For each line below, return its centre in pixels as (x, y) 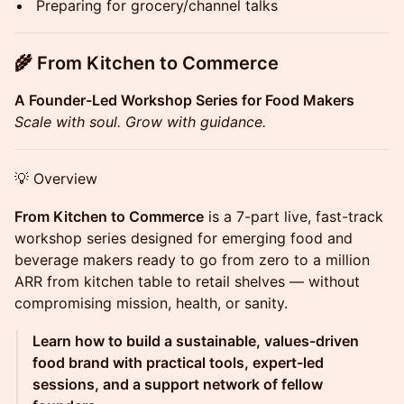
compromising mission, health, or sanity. (151, 303)
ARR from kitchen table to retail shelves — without (187, 281)
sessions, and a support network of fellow (178, 384)
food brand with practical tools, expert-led (178, 363)
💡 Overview (56, 179)
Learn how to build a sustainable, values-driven (196, 341)
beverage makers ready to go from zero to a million (192, 260)
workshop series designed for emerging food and (184, 238)
